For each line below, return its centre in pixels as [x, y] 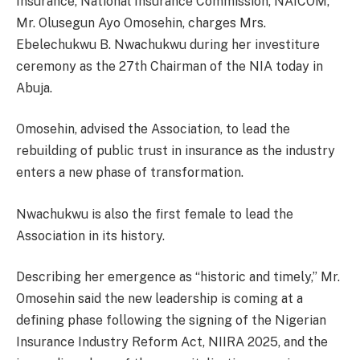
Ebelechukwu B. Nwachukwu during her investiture [168, 44]
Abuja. [34, 88]
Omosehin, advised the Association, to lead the [153, 129]
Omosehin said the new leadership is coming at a [160, 299]
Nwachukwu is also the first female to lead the [155, 214]
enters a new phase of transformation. [130, 173]
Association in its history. [90, 235]
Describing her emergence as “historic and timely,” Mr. [178, 277]
